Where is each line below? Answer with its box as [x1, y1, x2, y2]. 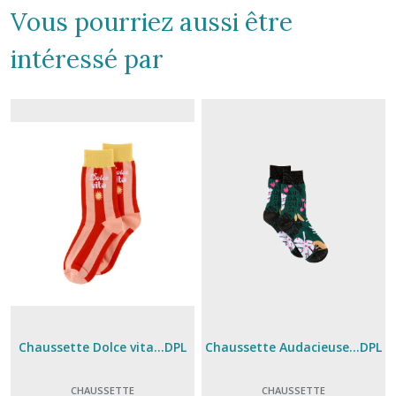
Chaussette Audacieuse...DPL [205, 338, 383, 355]
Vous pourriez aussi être [11, 6, 293, 38]
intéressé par [11, 43, 164, 75]
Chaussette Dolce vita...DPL [18, 338, 187, 355]
